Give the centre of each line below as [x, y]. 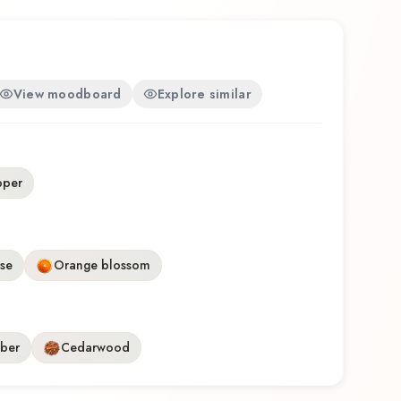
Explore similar [204, 94]
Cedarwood [95, 348]
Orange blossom [102, 265]
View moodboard [67, 94]
